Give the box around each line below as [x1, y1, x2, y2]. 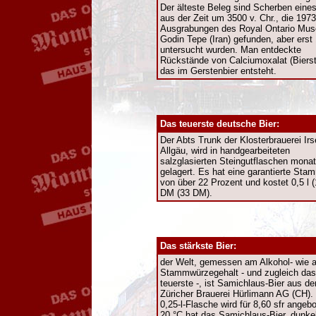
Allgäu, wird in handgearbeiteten [160, 145, 290, 156]
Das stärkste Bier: [160, 241, 236, 251]
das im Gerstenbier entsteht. [160, 66, 276, 76]
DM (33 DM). [160, 188, 212, 198]
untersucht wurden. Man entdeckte [160, 44, 301, 55]
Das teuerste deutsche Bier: [160, 119, 279, 129]
